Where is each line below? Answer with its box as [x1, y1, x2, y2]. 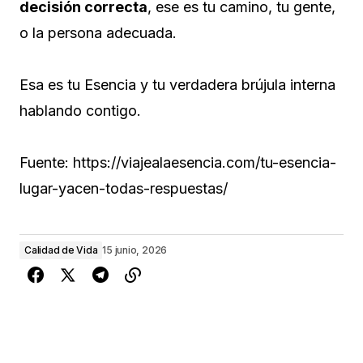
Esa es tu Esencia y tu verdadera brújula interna [19, 76, 335, 94]
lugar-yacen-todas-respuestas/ [19, 180, 228, 198]
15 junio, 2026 [102, 244, 168, 257]
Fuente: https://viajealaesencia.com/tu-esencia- [19, 154, 336, 172]
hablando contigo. [19, 102, 141, 120]
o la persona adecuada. [19, 24, 177, 42]
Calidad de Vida [24, 244, 98, 257]
